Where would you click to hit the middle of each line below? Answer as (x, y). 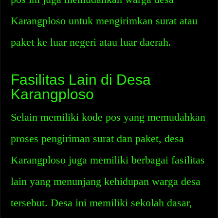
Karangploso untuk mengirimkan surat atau (104, 21)
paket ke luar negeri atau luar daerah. (91, 42)
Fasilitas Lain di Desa (81, 80)
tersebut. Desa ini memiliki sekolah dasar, (102, 203)
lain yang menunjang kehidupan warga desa (106, 181)
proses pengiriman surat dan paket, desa (98, 138)
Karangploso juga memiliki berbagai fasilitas (108, 160)
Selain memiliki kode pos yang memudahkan (108, 117)
